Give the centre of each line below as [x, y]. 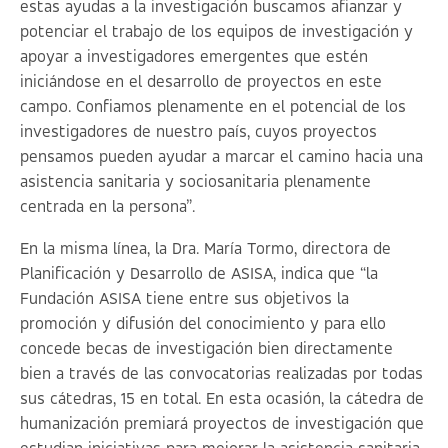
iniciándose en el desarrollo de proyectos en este [201, 82]
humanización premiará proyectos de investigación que [222, 424]
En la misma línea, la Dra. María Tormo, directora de [205, 249]
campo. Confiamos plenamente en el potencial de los [213, 107]
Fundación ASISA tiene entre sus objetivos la [184, 299]
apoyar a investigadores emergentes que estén [194, 57]
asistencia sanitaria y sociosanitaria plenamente [195, 182]
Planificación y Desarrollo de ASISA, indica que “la [199, 274]
